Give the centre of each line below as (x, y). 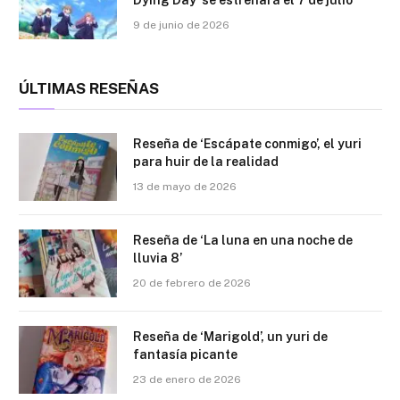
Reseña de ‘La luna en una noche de (243, 240)
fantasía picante (185, 354)
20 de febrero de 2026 (192, 283)
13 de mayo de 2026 (185, 186)
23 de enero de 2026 (187, 379)
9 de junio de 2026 (181, 25)
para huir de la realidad (206, 161)
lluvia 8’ (158, 258)
